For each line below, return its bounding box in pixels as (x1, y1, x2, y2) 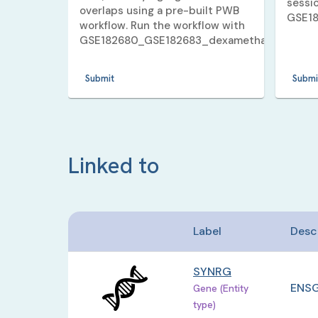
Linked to (68, 150, 160, 181)
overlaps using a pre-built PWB (79, 4, 239, 18)
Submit (85, 72, 114, 85)
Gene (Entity (193, 282, 248, 295)
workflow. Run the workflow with (79, 18, 245, 33)
